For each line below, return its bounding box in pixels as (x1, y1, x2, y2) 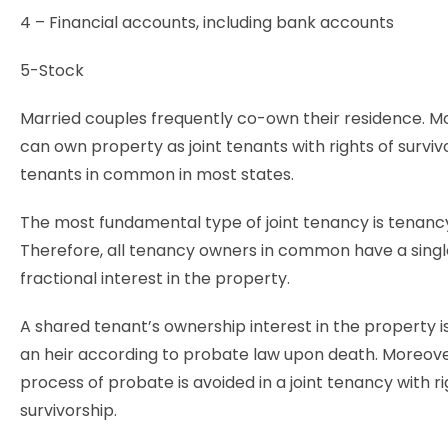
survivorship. (20, 399, 117, 422)
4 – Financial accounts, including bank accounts (20, 11, 394, 34)
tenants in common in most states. (20, 163, 294, 186)
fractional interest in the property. (20, 267, 290, 290)
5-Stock (20, 59, 84, 82)
